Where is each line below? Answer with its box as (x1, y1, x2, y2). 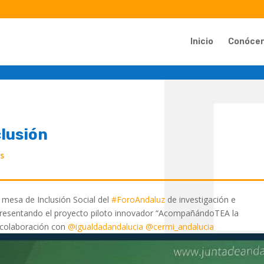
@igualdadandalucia (68, 221, 144, 233)
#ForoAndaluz (111, 194, 166, 206)
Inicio (190, 37, 213, 47)
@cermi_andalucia (146, 221, 214, 233)
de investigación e (165, 194, 236, 206)
